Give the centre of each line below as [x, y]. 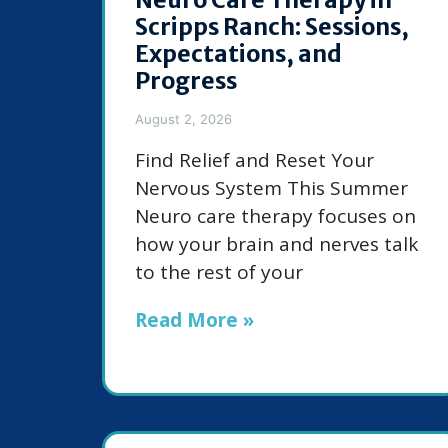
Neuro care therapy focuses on [275, 216]
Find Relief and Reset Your [254, 160]
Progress [186, 81]
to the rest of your [219, 272]
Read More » [194, 320]
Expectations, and [238, 54]
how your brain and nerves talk [276, 244]
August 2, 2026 [183, 119]
